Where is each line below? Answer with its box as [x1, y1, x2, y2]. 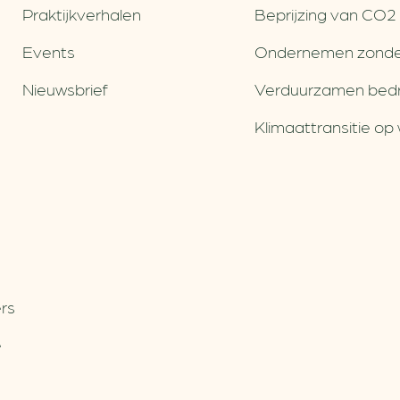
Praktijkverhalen [22, 4, 142, 23]
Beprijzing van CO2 [254, 4, 396, 23]
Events [22, 41, 76, 61]
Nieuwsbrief [22, 79, 109, 98]
